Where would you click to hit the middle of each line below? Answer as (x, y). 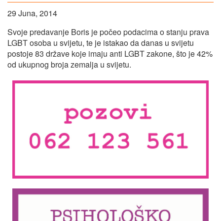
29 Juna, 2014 (32, 13)
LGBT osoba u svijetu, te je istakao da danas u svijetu (101, 42)
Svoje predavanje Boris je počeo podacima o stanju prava (108, 32)
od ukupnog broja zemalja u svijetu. (69, 64)
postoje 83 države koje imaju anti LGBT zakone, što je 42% (110, 53)
